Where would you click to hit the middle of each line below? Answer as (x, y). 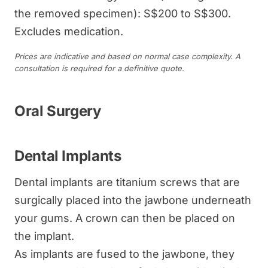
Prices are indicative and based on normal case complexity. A (127, 56)
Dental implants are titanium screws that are (127, 182)
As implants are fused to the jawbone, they (124, 254)
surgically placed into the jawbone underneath (133, 200)
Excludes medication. (69, 31)
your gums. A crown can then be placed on (125, 218)
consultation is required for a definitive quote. (99, 68)
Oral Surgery (58, 111)
